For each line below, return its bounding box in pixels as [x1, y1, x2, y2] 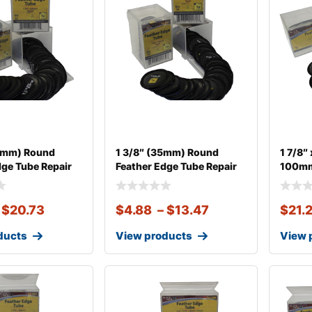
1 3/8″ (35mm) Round [115, 146, 219, 158]
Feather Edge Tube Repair [115, 160, 237, 172]
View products [115, 229, 192, 243]
